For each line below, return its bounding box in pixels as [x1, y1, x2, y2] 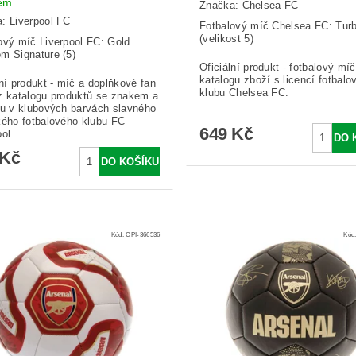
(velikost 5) [199, 33, 253, 45]
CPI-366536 [126, 230, 161, 238]
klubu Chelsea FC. [199, 87, 289, 99]
